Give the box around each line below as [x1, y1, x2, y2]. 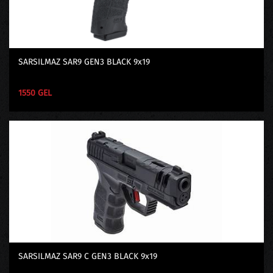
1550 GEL [18, 88, 52, 99]
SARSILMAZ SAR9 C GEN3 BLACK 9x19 [18, 251, 157, 262]
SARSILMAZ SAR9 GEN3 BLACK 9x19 [18, 57, 150, 68]
